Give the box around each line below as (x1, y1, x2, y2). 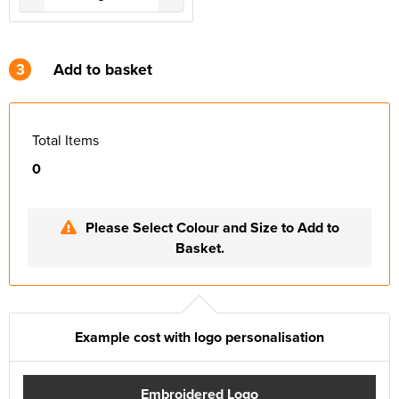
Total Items (32, 130, 99, 150)
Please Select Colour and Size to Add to (85, 217, 339, 238)
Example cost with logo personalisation (75, 327, 324, 347)
